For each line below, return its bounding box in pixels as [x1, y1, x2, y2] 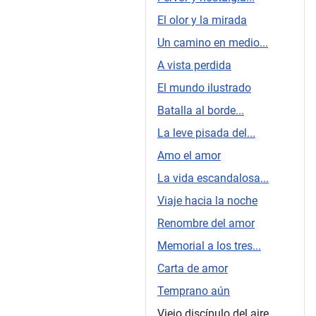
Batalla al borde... [157, 103, 244, 117]
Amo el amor [157, 148, 221, 162]
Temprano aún [157, 284, 230, 298]
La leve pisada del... [157, 126, 255, 140]
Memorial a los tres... [157, 238, 261, 253]
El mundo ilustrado [157, 80, 251, 95]
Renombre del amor [157, 216, 255, 230]
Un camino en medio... [157, 35, 268, 49]
